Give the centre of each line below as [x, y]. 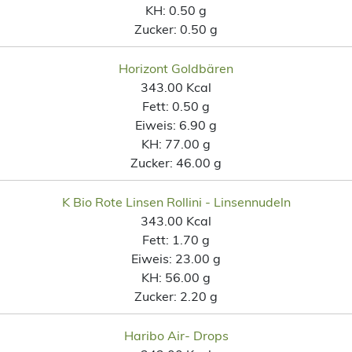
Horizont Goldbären [176, 68]
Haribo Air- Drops [176, 335]
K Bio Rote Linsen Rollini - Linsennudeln [176, 202]
